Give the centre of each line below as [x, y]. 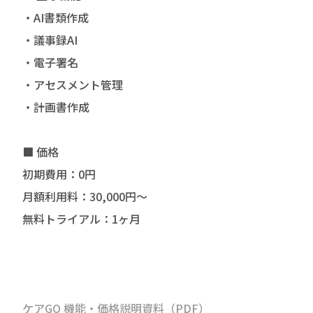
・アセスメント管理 [73, 85]
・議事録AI [50, 40]
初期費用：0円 [59, 174]
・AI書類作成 [56, 18]
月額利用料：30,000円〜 [85, 197]
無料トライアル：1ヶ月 [81, 219]
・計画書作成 [56, 107]
